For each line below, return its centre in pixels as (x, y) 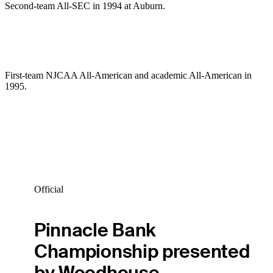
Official (48, 189)
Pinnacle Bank (95, 230)
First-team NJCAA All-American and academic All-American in (128, 76)
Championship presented (142, 252)
